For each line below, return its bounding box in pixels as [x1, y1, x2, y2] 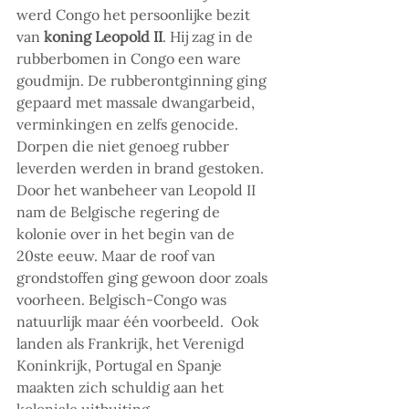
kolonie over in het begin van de [16, 225, 238, 244]
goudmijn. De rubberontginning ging [16, 71, 270, 90]
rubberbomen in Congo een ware [16, 49, 245, 68]
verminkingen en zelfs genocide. [16, 115, 242, 134]
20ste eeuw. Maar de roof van [16, 246, 219, 266]
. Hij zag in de [163, 27, 257, 47]
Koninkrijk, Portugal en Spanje [16, 356, 225, 375]
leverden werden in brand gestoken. [16, 159, 267, 178]
